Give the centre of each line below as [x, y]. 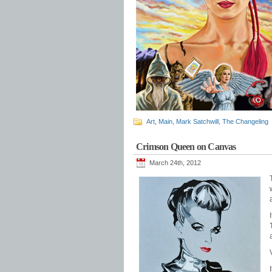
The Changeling [245, 121]
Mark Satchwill [197, 121]
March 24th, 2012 [175, 163]
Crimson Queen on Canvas [186, 147]
